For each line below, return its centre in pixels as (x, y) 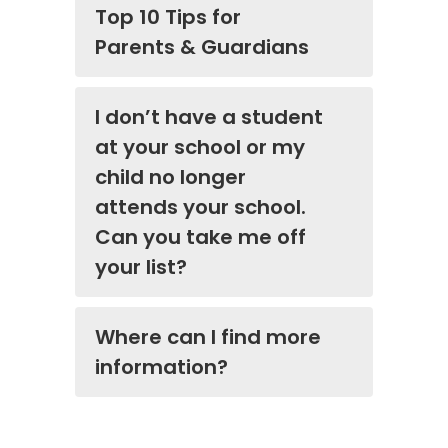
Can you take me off (200, 237)
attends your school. (200, 207)
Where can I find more (208, 337)
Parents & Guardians (202, 47)
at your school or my (200, 147)
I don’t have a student (209, 117)
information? (161, 367)
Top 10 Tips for (168, 17)
